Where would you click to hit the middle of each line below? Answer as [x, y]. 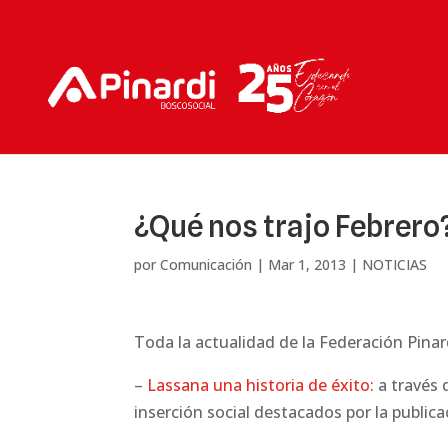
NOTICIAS [395, 264]
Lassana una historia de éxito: [261, 385]
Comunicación [206, 264]
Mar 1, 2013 [307, 264]
